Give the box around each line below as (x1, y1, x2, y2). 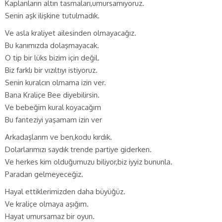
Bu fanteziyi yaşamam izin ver (5, 114, 102, 124)
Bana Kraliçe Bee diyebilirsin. (5, 90, 100, 100)
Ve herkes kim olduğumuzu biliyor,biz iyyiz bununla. (5, 157, 172, 166)
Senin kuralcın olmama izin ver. (5, 77, 106, 87)
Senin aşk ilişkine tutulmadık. (5, 10, 100, 20)
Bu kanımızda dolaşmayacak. (5, 40, 99, 50)
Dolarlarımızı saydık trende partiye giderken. (5, 144, 152, 154)
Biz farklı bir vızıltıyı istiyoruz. (5, 65, 98, 75)
